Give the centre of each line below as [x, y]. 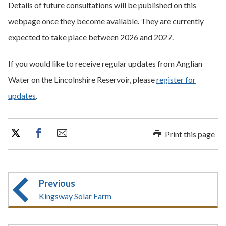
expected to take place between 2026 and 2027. [91, 37]
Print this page [190, 134]
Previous [57, 183]
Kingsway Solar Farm [75, 196]
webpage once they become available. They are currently [106, 21]
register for [176, 79]
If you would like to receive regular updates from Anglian [105, 63]
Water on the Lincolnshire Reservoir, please [82, 79]
